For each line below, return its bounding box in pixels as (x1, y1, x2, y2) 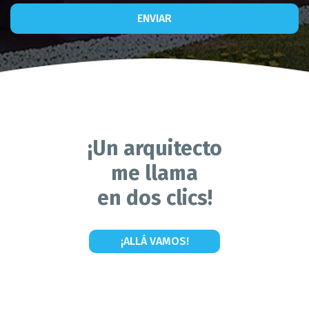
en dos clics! (97, 186, 212, 210)
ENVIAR (137, 12, 172, 25)
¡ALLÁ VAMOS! (120, 235, 189, 248)
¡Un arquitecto (87, 136, 222, 161)
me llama (111, 161, 198, 186)
